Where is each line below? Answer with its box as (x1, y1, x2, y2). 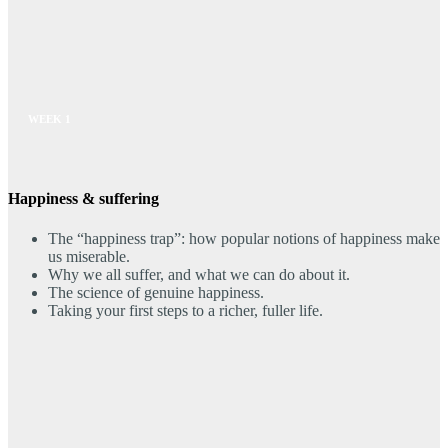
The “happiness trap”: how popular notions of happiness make (48, 229, 440, 247)
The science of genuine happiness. (48, 283, 264, 301)
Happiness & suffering (8, 189, 159, 207)
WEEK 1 (28, 113, 71, 126)
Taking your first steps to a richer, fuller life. (48, 301, 323, 319)
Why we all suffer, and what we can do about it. (48, 265, 350, 283)
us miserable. (48, 247, 130, 265)
